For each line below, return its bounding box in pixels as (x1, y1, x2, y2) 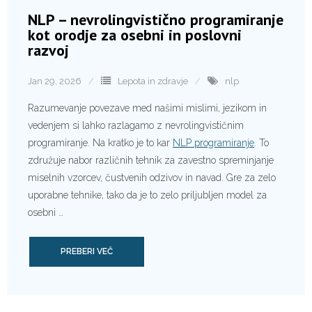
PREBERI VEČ (61, 246, 113, 256)
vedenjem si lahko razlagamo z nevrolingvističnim (28, 119, 244, 131)
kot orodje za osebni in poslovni (28, 24, 242, 45)
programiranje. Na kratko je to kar (28, 136, 173, 148)
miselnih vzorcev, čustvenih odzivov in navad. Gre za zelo (28, 171, 276, 183)
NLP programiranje (173, 136, 254, 148)
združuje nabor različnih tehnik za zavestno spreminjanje (28, 154, 274, 166)
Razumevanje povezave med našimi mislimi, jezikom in (28, 102, 267, 114)
